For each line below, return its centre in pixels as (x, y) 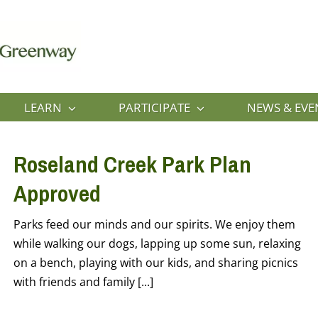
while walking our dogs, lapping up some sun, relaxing (157, 244)
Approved (57, 194)
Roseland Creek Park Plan (132, 165)
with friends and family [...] (83, 282)
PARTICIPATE (154, 107)
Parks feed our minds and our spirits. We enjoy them (154, 225)
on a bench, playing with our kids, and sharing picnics (156, 263)
